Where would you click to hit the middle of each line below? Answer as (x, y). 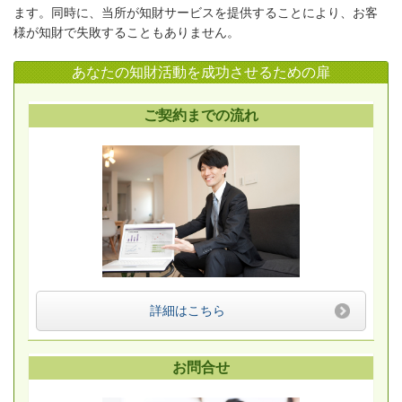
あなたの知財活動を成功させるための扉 (201, 72)
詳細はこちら (188, 311)
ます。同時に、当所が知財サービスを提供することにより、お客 (196, 13)
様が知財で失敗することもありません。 (127, 32)
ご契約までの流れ (201, 115)
